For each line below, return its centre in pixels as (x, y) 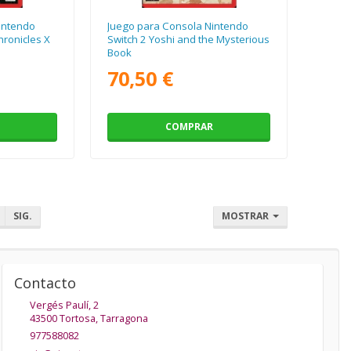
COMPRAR (189, 126)
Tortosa (77, 318)
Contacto (45, 282)
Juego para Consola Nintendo (178, 25)
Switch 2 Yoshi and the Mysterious (189, 39)
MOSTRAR (247, 215)
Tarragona (124, 318)
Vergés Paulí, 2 (64, 305)
